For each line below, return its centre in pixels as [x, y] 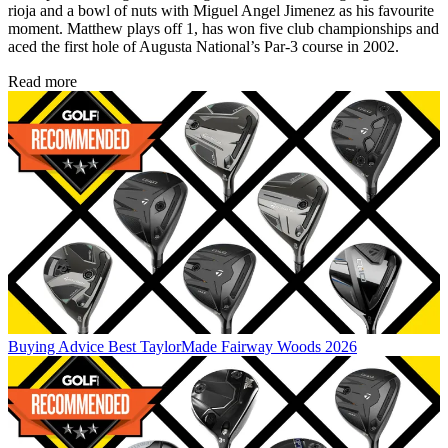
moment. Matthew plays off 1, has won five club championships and [223, 28]
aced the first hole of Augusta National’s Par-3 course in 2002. [203, 46]
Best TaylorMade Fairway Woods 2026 [232, 346]
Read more [42, 81]
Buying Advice [56, 346]
